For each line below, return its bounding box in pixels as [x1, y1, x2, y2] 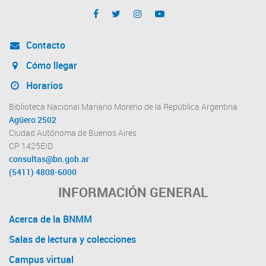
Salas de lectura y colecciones [9, 232, 136, 246]
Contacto [23, 38, 65, 52]
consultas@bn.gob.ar [9, 153, 89, 164]
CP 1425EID [9, 140, 53, 151]
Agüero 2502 [9, 114, 56, 125]
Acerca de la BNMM [9, 212, 92, 226]
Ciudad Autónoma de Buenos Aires [9, 127, 137, 138]
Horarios [23, 78, 63, 92]
